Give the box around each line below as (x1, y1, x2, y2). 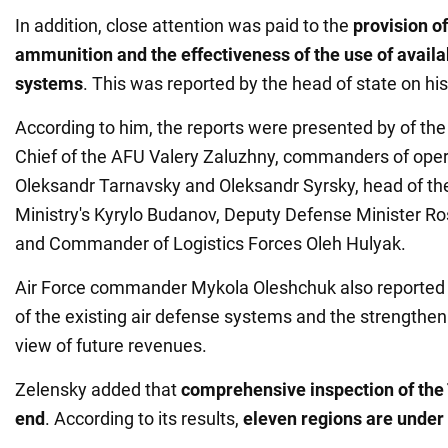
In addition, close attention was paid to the (15, 14, 353, 36)
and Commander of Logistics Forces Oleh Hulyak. (15, 232, 406, 254)
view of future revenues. (15, 334, 207, 356)
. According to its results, (45, 407, 243, 429)
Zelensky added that (15, 378, 181, 400)
